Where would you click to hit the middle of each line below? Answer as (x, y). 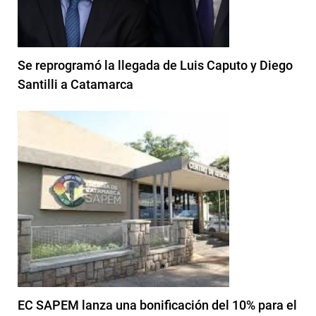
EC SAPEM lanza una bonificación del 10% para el (157, 305)
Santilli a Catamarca (75, 84)
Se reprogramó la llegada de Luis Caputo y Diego (155, 65)
